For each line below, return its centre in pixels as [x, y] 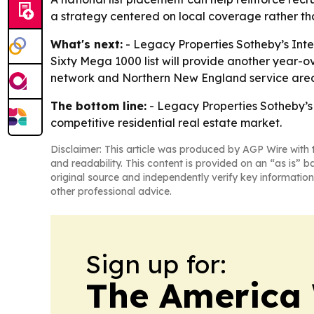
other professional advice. [111, 192]
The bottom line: [98, 106]
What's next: [87, 45]
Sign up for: [156, 264]
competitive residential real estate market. [166, 123]
